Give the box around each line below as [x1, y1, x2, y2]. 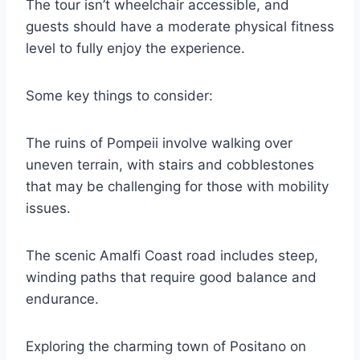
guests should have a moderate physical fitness [26, 18, 334, 35]
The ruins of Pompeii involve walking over [26, 135, 292, 151]
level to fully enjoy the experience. [26, 40, 245, 56]
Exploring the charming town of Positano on [26, 338, 306, 354]
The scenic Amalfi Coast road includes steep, [26, 247, 318, 264]
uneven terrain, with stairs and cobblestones [26, 157, 314, 173]
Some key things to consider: [26, 88, 213, 104]
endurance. [26, 291, 99, 307]
